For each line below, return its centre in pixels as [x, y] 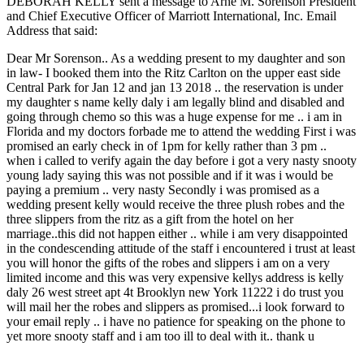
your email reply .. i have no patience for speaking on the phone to [176, 321]
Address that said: [52, 30]
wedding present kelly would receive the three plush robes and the [175, 204]
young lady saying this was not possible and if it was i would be [170, 175]
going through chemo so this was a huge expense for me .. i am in [174, 116]
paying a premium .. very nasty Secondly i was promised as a [163, 189]
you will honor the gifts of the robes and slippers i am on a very [168, 262]
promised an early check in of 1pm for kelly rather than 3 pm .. [167, 145]
